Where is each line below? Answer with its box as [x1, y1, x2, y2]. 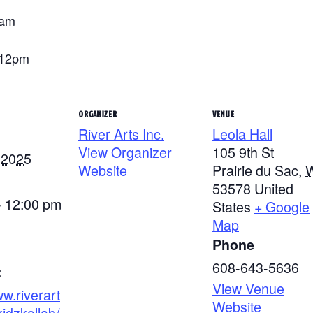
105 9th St [212, 141, 274, 162]
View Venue [212, 277, 284, 298]
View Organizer [78, 141, 172, 162]
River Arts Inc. [78, 123, 164, 144]
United [254, 177, 293, 198]
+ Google [254, 196, 310, 217]
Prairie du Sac [212, 159, 298, 180]
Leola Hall [212, 123, 272, 144]
